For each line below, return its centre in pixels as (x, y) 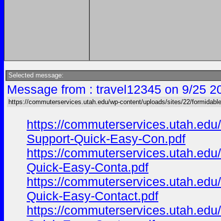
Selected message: (35, 75)
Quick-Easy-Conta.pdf (88, 167)
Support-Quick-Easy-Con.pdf (106, 139)
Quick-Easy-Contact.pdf (92, 196)
